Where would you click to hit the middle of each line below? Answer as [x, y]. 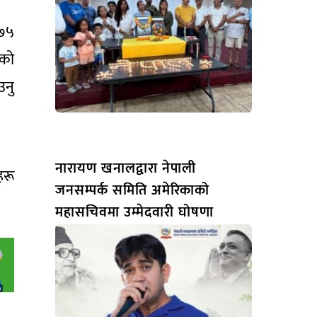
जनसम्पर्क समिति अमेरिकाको [132, 190]
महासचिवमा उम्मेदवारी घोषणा [134, 212]
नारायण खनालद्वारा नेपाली [125, 168]
